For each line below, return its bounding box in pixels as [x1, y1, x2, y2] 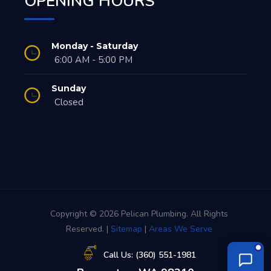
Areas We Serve [149, 223, 212, 235]
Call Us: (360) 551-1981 [103, 249, 196, 261]
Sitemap [111, 223, 142, 235]
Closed [54, 96, 83, 108]
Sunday [51, 82, 86, 94]
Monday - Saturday [51, 40, 138, 51]
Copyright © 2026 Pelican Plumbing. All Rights [50, 207, 228, 220]
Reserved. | [66, 223, 111, 235]
